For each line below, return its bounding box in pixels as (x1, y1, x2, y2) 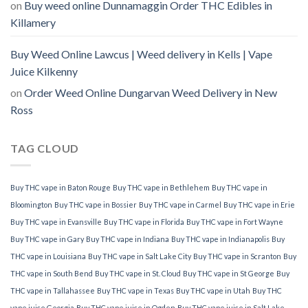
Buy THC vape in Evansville (10, 217, 102, 226)
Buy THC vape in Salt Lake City (88, 251, 191, 261)
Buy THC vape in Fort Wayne (186, 217, 283, 226)
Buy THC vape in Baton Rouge (10, 182, 111, 192)
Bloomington (10, 199, 52, 209)
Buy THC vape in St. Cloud (95, 268, 181, 278)
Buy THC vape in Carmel (139, 199, 221, 209)
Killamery (10, 16, 56, 29)
